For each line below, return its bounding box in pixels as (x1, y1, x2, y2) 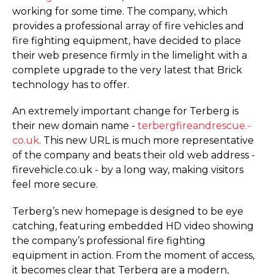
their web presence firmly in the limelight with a (12, 50, 247, 62)
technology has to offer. (12, 79, 129, 91)
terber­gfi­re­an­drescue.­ (138, 120, 251, 132)
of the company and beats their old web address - (12, 149, 255, 161)
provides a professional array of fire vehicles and (12, 20, 244, 32)
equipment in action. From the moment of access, (12, 249, 254, 261)
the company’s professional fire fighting (12, 234, 206, 246)
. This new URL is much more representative (39, 135, 254, 147)
